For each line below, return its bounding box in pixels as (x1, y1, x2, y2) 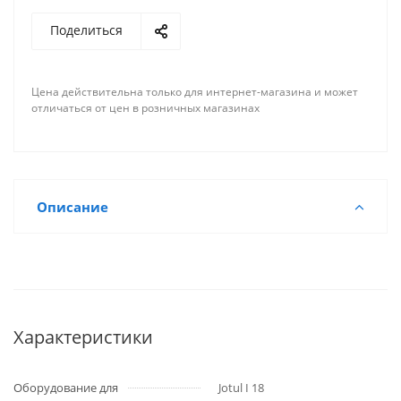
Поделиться (50, 21, 123, 38)
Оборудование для (13, 380, 118, 396)
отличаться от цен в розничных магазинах (31, 100, 260, 115)
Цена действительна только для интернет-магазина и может (31, 84, 358, 99)
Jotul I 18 (218, 380, 264, 396)
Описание (37, 198, 108, 216)
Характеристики (13, 325, 153, 349)
